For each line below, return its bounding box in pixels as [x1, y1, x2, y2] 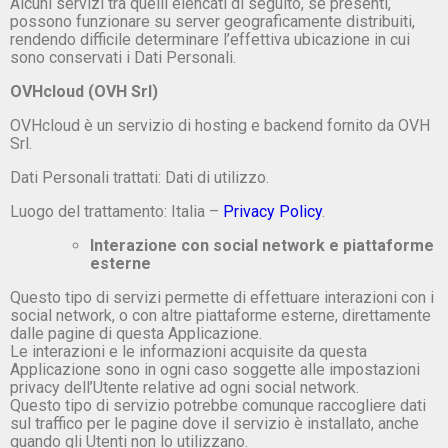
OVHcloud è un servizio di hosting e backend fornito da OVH [10, 115, 430, 135]
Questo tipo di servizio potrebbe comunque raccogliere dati [10, 395, 426, 415]
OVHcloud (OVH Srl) [10, 81, 158, 101]
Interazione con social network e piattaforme [90, 235, 434, 255]
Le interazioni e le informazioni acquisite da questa [10, 341, 367, 361]
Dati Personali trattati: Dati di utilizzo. [10, 167, 269, 187]
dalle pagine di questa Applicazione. [10, 323, 262, 343]
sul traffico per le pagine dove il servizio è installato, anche [10, 413, 419, 433]
